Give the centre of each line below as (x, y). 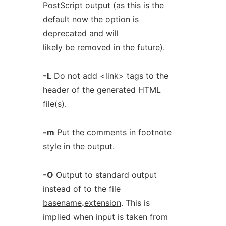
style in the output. (78, 146)
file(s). (54, 104)
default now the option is (91, 19)
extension (102, 203)
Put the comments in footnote (113, 132)
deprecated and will (80, 33)
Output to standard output (105, 175)
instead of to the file (81, 189)
